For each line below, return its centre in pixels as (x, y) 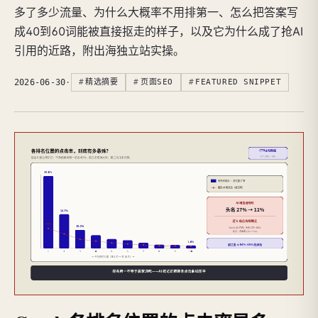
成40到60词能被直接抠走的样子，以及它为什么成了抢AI (159, 31)
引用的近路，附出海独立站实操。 (99, 50)
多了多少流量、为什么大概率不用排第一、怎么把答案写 (156, 12)
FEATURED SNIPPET (238, 82)
